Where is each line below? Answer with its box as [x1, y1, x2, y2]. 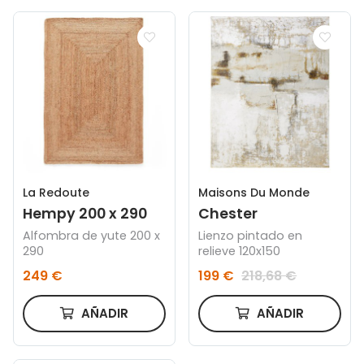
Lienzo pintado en [198, 227, 303, 244]
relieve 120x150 [198, 242, 281, 259]
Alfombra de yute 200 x [23, 227, 161, 244]
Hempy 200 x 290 [23, 203, 148, 223]
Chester [198, 203, 258, 223]
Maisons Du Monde [198, 184, 310, 201]
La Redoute [23, 184, 90, 201]
